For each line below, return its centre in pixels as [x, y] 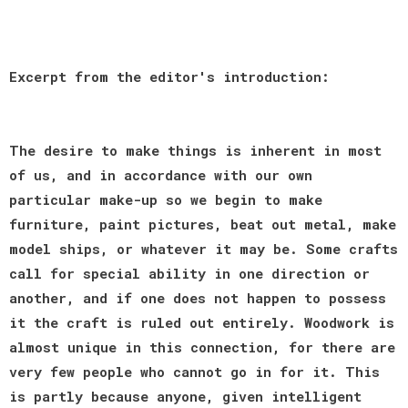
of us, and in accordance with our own [161, 174]
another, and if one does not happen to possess [198, 297]
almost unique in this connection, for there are [202, 347]
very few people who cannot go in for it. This [194, 371]
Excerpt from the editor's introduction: [169, 76]
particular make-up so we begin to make [166, 199]
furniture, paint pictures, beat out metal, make [203, 224]
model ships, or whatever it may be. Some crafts [204, 248]
